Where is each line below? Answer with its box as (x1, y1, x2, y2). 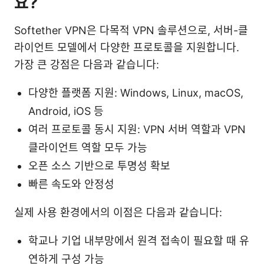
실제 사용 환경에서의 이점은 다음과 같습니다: (14, 206, 222, 219)
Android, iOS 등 (28, 104, 104, 117)
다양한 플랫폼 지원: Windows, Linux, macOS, (28, 86, 243, 99)
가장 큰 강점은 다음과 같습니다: (14, 58, 159, 71)
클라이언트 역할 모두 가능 (28, 141, 147, 154)
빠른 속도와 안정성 (28, 177, 114, 190)
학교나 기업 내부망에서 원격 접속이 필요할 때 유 (28, 234, 249, 247)
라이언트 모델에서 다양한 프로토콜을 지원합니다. (14, 41, 239, 54)
